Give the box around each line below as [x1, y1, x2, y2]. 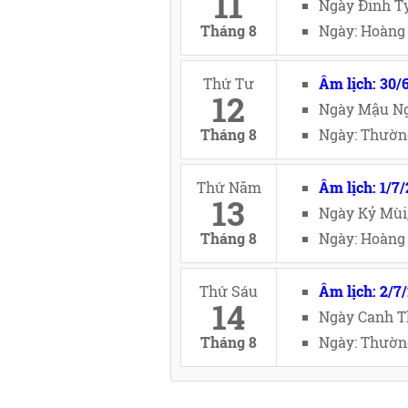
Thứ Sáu [199, 281, 258, 301]
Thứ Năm [196, 178, 261, 197]
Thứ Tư [203, 74, 254, 93]
